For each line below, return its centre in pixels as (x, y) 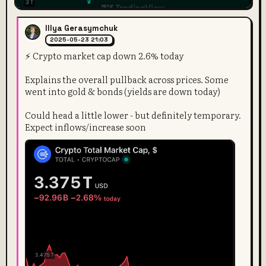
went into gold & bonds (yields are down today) (123, 91)
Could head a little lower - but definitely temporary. (133, 115)
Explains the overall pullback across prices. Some (127, 79)
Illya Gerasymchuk (82, 28)
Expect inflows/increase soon (86, 126)
